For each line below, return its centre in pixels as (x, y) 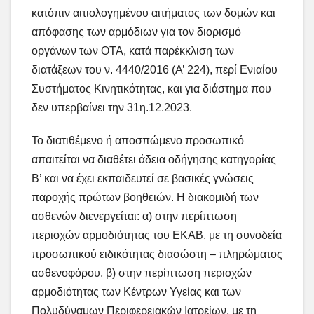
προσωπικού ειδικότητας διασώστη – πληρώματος (157, 254)
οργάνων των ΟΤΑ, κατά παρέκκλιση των (133, 51)
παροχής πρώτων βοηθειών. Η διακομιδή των (145, 198)
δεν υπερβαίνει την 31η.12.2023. (112, 108)
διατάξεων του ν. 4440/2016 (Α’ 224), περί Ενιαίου (155, 70)
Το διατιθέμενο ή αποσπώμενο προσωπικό (138, 141)
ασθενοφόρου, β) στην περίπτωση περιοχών (142, 273)
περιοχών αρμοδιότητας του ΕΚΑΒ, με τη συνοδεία (157, 235)
